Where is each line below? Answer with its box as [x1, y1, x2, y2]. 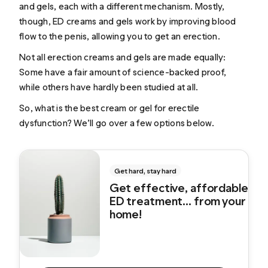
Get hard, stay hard [114, 167, 176, 176]
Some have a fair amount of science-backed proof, [19, 66, 227, 78]
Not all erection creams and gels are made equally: [19, 51, 226, 63]
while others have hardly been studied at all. [19, 81, 199, 93]
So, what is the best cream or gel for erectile [19, 102, 200, 114]
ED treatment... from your [109, 194, 245, 209]
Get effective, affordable [109, 181, 248, 196]
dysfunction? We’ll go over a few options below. [19, 117, 214, 129]
